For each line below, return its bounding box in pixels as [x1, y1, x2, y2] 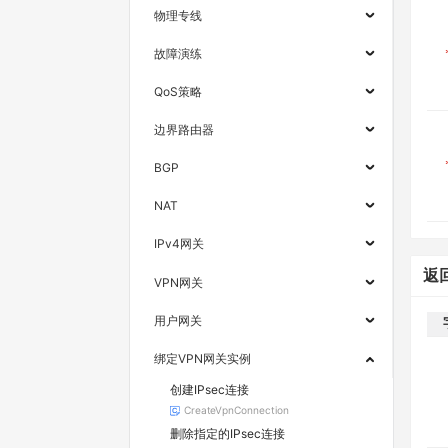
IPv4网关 [154, 236, 204, 252]
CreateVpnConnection [183, 404, 289, 417]
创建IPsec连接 [170, 382, 249, 398]
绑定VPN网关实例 [154, 350, 251, 366]
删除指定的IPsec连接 [170, 426, 285, 442]
